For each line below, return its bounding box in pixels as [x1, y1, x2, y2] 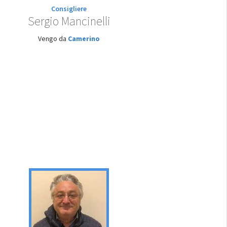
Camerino [68, 34, 100, 43]
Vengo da [38, 34, 68, 43]
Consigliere [51, 4, 87, 13]
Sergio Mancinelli [27, 13, 110, 29]
